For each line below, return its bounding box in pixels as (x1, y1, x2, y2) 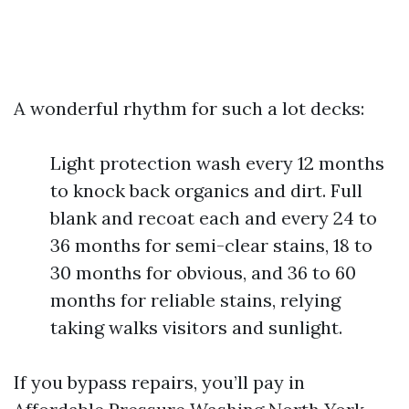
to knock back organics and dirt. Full (50, 179, 362, 202)
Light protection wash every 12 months (50, 152, 384, 174)
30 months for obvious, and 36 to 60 (50, 261, 356, 284)
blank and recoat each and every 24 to (50, 206, 377, 229)
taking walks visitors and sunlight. (50, 316, 342, 339)
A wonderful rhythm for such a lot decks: (14, 97, 364, 120)
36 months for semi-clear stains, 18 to (50, 234, 372, 257)
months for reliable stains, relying (50, 288, 341, 311)
